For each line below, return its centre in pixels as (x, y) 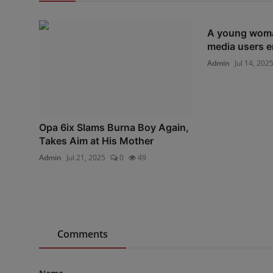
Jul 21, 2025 (86, 158)
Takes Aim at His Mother (96, 141)
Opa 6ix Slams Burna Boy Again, (114, 128)
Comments (83, 234)
